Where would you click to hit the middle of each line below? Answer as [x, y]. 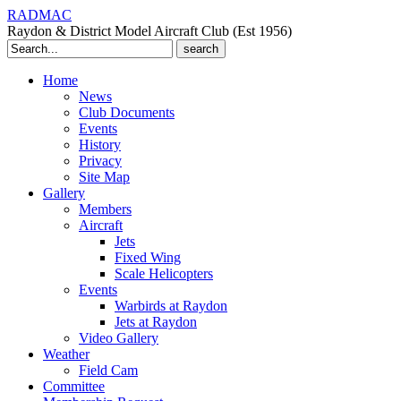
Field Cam [108, 370]
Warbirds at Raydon [171, 306]
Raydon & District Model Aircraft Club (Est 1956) [149, 31]
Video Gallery [119, 338]
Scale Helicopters [164, 273]
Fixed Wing [148, 257]
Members [105, 209]
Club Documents [127, 112]
